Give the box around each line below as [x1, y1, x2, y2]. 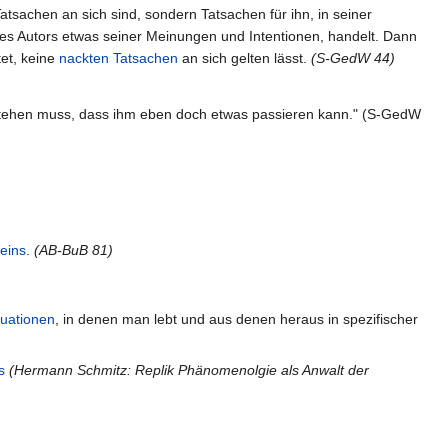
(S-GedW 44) [311, 49, 395, 66]
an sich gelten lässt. [178, 49, 311, 66]
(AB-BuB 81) [34, 242, 113, 259]
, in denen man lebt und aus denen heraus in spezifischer [55, 310, 418, 327]
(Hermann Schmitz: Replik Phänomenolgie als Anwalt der [9, 361, 369, 378]
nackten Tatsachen [59, 49, 178, 66]
